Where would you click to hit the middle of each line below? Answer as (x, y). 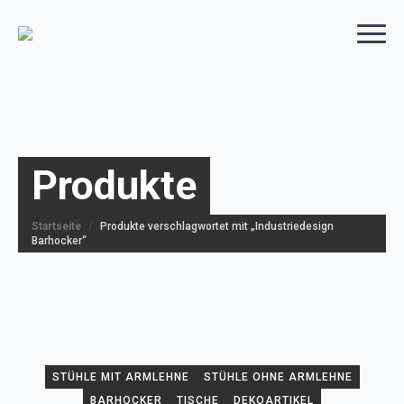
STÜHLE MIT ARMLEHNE (120, 377)
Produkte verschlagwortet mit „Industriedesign (217, 226)
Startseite (56, 226)
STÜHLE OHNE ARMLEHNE (278, 377)
